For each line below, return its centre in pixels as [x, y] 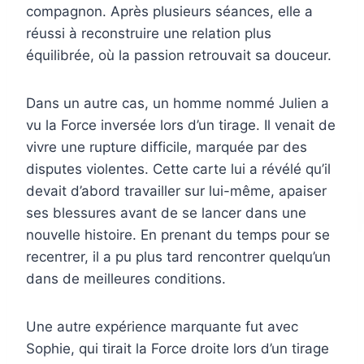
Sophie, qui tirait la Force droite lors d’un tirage [178, 349]
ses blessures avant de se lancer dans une [166, 213]
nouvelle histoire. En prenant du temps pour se [178, 235]
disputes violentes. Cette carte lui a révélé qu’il [178, 169]
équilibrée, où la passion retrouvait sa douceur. [179, 56]
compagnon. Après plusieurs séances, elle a [169, 12]
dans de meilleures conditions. [126, 279]
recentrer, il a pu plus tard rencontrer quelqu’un [178, 257]
